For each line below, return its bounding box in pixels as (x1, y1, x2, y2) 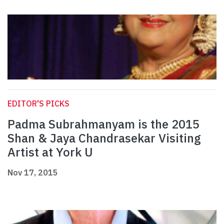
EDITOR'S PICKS (7, 98, 69, 109)
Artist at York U (7, 144, 93, 160)
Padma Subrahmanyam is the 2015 (7, 116, 199, 132)
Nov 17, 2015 (7, 167, 58, 178)
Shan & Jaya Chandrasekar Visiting (7, 130, 201, 146)
